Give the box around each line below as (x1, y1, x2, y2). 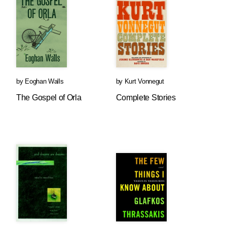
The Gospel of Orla (16, 93, 82, 102)
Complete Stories (116, 93, 176, 102)
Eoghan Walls (25, 78, 64, 85)
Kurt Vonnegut (124, 78, 164, 85)
